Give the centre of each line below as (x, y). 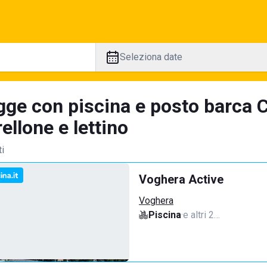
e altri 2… (201, 215)
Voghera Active (181, 179)
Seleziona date (151, 57)
